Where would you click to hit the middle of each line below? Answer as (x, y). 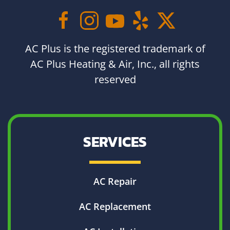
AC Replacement (115, 206)
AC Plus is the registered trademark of (115, 48)
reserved (115, 79)
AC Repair (115, 181)
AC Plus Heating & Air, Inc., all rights (115, 64)
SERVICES (115, 141)
